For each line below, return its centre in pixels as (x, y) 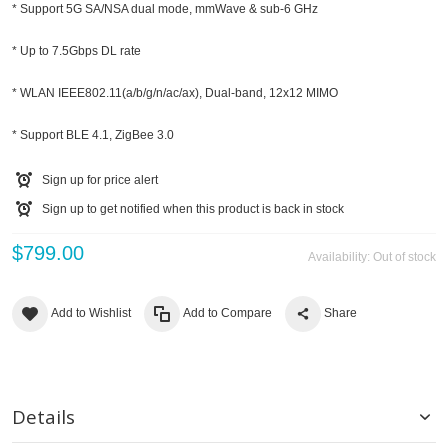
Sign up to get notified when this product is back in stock (193, 208)
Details (43, 416)
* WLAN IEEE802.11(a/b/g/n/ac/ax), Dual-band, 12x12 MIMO (175, 93)
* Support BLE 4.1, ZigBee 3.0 (93, 135)
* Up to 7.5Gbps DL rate (76, 51)
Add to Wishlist (91, 312)
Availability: (340, 256)
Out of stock (404, 256)
